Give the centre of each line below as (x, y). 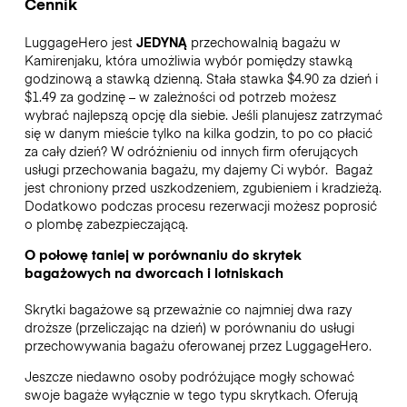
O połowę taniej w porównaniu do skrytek (163, 254)
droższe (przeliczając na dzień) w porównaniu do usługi (189, 327)
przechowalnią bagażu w (263, 41)
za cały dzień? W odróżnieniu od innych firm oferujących (191, 150)
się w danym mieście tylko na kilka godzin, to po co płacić (198, 132)
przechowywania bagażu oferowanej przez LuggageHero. (198, 345)
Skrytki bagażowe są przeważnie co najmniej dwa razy (188, 308)
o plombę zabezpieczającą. (108, 223)
